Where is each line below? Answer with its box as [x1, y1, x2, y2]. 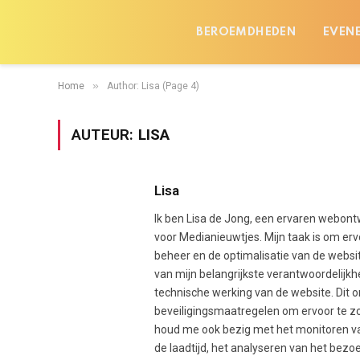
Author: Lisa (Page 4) [107, 80, 199, 92]
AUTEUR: [72, 125, 138, 144]
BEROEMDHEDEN [196, 27, 297, 38]
